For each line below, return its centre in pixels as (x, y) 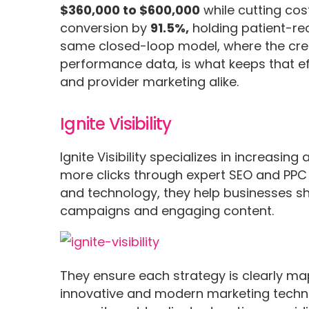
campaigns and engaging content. (167, 210)
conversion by (106, 28)
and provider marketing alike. (150, 81)
